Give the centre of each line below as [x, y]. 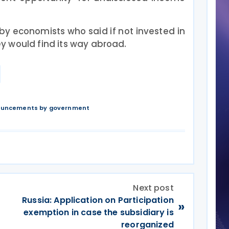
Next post [153, 188]
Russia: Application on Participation [98, 200]
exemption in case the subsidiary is [99, 212]
